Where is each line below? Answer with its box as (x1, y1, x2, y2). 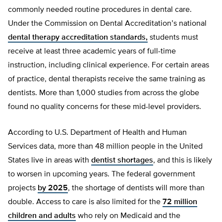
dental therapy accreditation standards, (8, 34, 148, 42)
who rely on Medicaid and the (76, 212, 180, 221)
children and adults (8, 212, 76, 221)
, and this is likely (153, 157, 212, 165)
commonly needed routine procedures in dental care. (8, 6, 192, 14)
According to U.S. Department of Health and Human (8, 129, 187, 137)
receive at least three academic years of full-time (8, 48, 176, 56)
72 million (163, 198, 197, 207)
